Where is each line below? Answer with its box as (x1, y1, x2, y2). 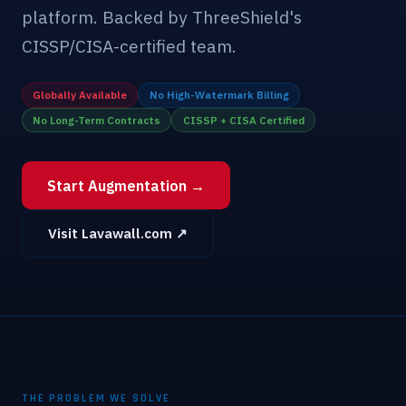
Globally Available (33, 88, 128, 102)
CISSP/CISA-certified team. (22, 34, 237, 58)
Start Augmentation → (47, 176, 205, 195)
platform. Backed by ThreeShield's (22, 5, 302, 29)
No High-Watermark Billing (149, 88, 289, 102)
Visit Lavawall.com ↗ (48, 223, 188, 242)
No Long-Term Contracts (33, 112, 161, 127)
